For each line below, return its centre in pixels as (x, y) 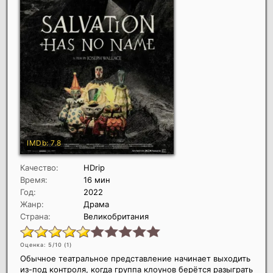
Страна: (35, 217)
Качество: (39, 168)
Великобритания (116, 217)
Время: (34, 180)
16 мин (97, 180)
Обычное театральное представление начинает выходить (135, 259)
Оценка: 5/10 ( (43, 245)
